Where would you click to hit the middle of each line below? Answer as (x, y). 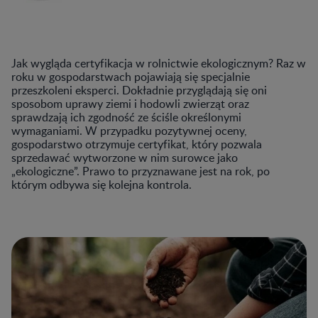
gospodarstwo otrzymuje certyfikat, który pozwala (137, 144)
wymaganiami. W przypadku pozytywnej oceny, (129, 130)
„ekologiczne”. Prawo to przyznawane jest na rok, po (141, 171)
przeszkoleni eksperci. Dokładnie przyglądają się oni (139, 90)
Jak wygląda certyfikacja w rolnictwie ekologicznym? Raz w (159, 63)
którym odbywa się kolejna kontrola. (102, 184)
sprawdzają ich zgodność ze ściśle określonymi (126, 117)
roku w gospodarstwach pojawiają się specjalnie (131, 76)
